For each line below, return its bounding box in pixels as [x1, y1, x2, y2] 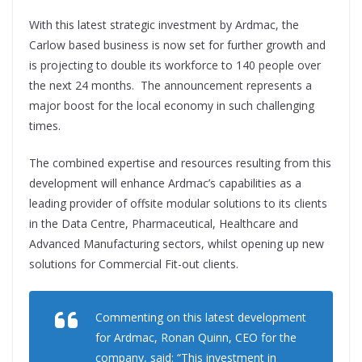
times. [29, 117, 61, 133]
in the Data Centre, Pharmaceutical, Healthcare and [29, 215, 298, 231]
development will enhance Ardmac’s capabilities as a [29, 175, 301, 191]
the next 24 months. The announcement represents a [29, 77, 312, 93]
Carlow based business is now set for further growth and [29, 36, 326, 53]
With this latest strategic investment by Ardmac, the [29, 16, 299, 32]
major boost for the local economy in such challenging [29, 97, 314, 113]
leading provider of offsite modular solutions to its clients [29, 195, 327, 211]
